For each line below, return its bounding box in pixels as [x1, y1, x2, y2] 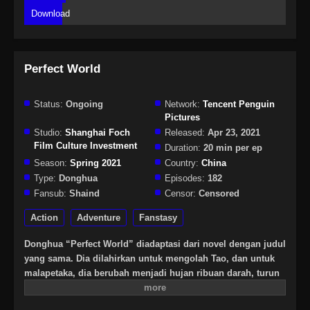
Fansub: [34, 188, 66, 199]
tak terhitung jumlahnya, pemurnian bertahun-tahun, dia [24, 297, 264, 308]
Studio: [34, 127, 62, 138]
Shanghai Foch [65, 127, 130, 138]
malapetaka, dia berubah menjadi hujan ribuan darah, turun [24, 268, 280, 279]
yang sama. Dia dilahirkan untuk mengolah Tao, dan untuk [24, 253, 275, 264]
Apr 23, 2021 [205, 127, 260, 138]
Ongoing [63, 99, 103, 110]
